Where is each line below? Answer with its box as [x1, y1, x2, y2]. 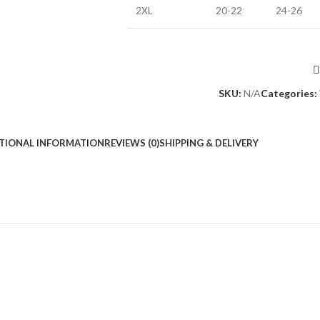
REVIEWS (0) [104, 137, 159, 149]
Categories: [260, 87, 317, 99]
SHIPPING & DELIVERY [159, 137, 259, 149]
